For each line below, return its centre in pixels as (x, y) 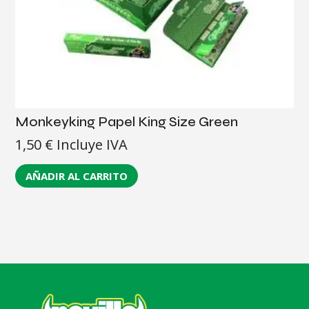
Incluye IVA (92, 145)
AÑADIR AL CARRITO (77, 176)
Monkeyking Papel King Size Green (127, 122)
